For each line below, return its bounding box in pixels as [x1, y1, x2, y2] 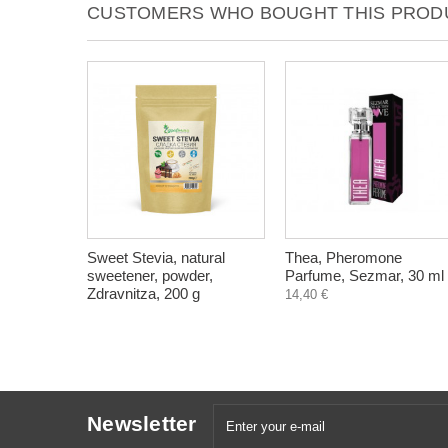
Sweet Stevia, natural [87, 249, 225, 266]
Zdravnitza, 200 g [87, 285, 200, 302]
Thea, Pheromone [285, 249, 402, 266]
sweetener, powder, [87, 267, 213, 284]
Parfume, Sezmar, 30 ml [285, 267, 444, 284]
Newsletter [87, 412, 197, 435]
